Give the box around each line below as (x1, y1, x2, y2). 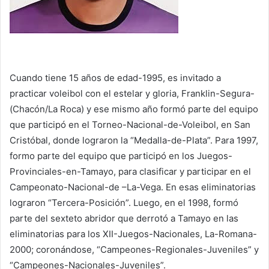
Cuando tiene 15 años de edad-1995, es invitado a (10, 71, 221, 83)
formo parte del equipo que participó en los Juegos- (10, 150, 232, 162)
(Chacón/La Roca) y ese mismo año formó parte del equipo (10, 103, 258, 115)
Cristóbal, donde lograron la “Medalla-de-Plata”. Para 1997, (10, 134, 258, 146)
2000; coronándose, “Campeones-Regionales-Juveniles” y (10, 243, 259, 255)
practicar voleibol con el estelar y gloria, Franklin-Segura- (10, 87, 255, 99)
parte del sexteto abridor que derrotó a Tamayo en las (10, 212, 238, 224)
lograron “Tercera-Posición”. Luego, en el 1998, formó (10, 196, 238, 208)
